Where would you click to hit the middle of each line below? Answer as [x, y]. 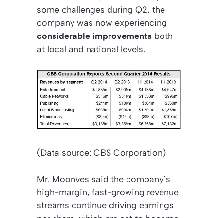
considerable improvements [94, 36]
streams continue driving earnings [105, 206]
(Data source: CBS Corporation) [101, 153]
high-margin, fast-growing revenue [108, 192]
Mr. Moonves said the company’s [104, 179]
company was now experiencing [102, 23]
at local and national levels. [91, 49]
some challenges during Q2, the [101, 9]
